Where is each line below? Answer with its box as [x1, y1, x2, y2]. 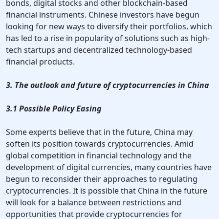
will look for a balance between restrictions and [6, 197, 181, 208]
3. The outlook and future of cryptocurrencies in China [6, 80, 209, 91]
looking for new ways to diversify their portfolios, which [6, 21, 212, 32]
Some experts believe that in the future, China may [6, 127, 193, 138]
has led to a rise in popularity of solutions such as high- [6, 33, 210, 44]
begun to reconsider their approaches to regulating [6, 174, 197, 185]
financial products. [6, 56, 75, 67]
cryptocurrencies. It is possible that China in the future [6, 185, 207, 197]
